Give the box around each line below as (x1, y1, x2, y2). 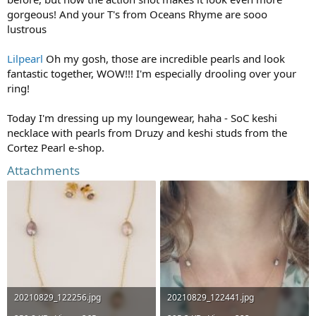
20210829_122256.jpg (14, 291, 101, 303)
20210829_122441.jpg (167, 291, 254, 303)
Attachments (7, 162, 80, 178)
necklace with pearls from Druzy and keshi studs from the (7, 125, 287, 140)
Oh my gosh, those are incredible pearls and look (43, 51, 285, 66)
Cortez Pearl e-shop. (7, 140, 104, 154)
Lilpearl (7, 51, 43, 66)
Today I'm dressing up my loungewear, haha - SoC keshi (7, 110, 277, 125)
